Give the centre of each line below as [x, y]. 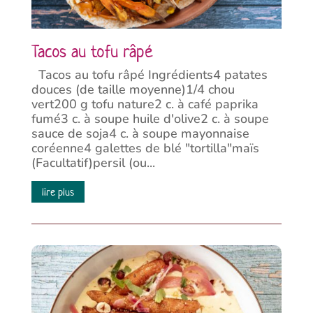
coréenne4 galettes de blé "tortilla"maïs [145, 148]
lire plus [58, 192]
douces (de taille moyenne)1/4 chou [133, 89]
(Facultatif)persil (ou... [93, 163]
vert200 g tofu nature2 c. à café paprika [145, 104]
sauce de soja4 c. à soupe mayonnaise [140, 133]
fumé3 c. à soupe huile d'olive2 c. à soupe [150, 119]
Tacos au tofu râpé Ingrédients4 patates [149, 75]
